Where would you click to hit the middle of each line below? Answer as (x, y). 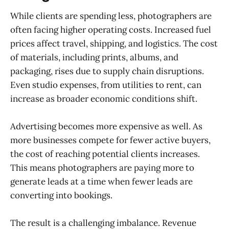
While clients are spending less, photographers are (111, 16)
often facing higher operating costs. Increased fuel (111, 29)
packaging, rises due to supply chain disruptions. (107, 71)
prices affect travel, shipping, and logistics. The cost (114, 43)
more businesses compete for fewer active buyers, (110, 140)
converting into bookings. (61, 195)
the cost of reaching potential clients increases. (105, 154)
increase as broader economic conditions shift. (104, 98)
